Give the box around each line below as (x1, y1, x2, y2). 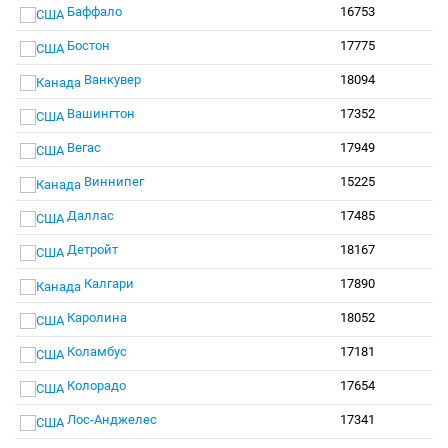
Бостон (64, 38, 110, 53)
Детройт (64, 242, 118, 257)
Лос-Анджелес (64, 412, 157, 427)
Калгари (81, 276, 134, 291)
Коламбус (64, 344, 127, 359)
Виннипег (81, 174, 144, 189)
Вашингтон (64, 106, 135, 121)
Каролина (64, 310, 127, 325)
